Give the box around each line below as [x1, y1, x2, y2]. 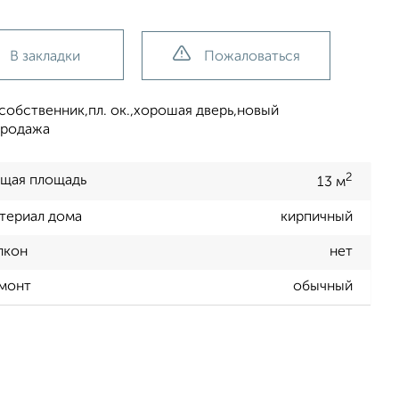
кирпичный [281, 210, 353, 225]
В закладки [10, 50, 80, 64]
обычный [293, 280, 353, 295]
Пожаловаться [203, 50, 300, 64]
